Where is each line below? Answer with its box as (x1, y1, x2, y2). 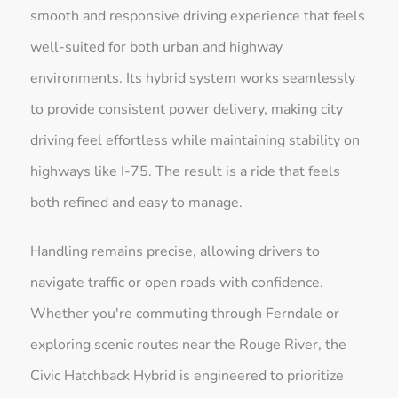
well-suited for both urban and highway (30, 36, 283, 57)
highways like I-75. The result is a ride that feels (30, 161, 341, 181)
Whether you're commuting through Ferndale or (30, 303, 340, 323)
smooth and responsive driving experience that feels (30, 5, 366, 26)
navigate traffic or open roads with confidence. (30, 272, 324, 292)
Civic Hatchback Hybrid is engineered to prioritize (30, 365, 345, 386)
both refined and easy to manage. (30, 192, 243, 212)
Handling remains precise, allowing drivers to (30, 241, 321, 261)
